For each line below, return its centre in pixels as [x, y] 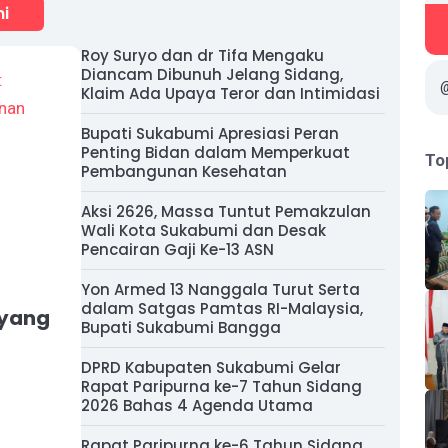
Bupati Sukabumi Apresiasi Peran [210, 133]
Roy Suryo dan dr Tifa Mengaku [202, 55]
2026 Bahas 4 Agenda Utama [197, 405]
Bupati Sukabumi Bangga [181, 327]
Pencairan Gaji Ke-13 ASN [177, 249]
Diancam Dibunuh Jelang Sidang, [212, 74]
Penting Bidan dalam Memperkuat [215, 152]
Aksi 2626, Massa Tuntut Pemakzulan [226, 211]
